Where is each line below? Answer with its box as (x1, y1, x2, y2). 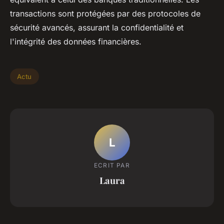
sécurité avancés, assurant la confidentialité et (10, 22, 183, 33)
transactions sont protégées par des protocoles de (10, 8, 200, 19)
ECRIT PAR (94, 161, 130, 169)
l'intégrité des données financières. (10, 36, 141, 47)
